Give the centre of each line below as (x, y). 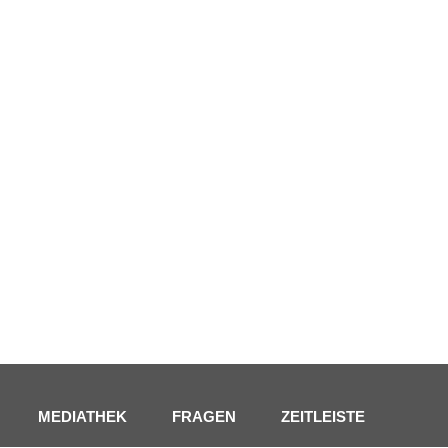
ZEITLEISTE (323, 417)
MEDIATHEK (82, 417)
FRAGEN (204, 417)
